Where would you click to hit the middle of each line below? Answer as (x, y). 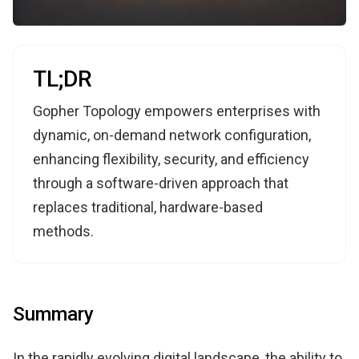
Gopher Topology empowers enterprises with (177, 111)
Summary (53, 314)
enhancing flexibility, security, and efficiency (171, 159)
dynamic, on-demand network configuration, (172, 135)
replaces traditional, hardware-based (148, 207)
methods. (63, 231)
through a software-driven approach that (161, 183)
